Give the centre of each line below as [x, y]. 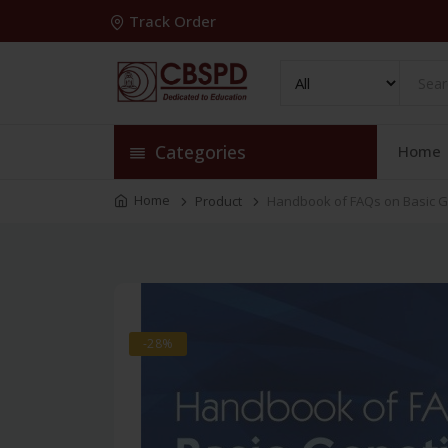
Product [218, 201]
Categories [198, 152]
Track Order [172, 21]
